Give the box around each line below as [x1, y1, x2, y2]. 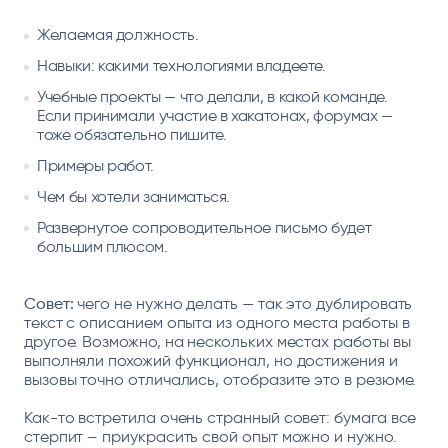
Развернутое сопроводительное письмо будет [37, 218, 372, 237]
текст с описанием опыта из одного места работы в [23, 313, 410, 332]
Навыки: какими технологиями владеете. [37, 56, 326, 76]
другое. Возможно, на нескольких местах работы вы [23, 332, 411, 351]
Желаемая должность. [37, 25, 199, 45]
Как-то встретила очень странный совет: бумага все [23, 408, 417, 427]
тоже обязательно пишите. [37, 125, 227, 145]
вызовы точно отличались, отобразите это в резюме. [23, 370, 417, 389]
